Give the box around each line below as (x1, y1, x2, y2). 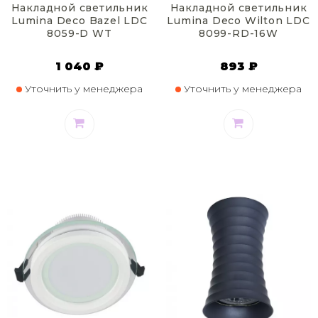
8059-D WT (47, 27, 112, 40)
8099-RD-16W (199, 27, 278, 40)
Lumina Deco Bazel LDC (11, 14, 148, 28)
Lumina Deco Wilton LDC (167, 14, 310, 28)
